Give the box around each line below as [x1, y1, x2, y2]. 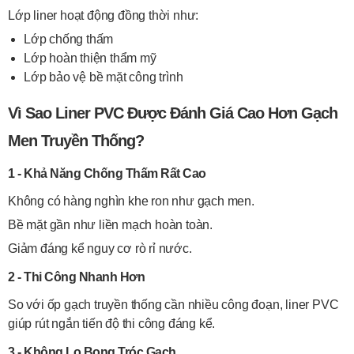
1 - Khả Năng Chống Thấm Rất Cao [8, 167, 206, 180]
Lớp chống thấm [24, 32, 114, 46]
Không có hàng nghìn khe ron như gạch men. [8, 194, 254, 208]
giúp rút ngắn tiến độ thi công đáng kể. [8, 317, 216, 330]
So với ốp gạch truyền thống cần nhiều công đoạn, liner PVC [8, 298, 339, 311]
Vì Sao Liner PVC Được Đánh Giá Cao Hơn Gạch [8, 104, 337, 122]
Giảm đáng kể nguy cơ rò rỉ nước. [8, 242, 192, 255]
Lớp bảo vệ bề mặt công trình [24, 70, 183, 84]
